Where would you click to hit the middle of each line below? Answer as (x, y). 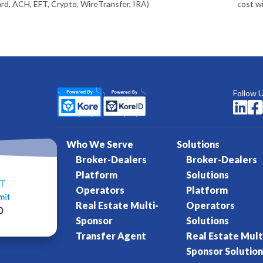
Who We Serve (100, 144)
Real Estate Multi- (117, 205)
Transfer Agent (111, 236)
